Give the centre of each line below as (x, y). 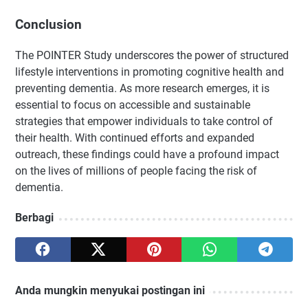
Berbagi (34, 217)
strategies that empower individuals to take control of (144, 121)
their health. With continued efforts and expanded (135, 137)
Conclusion (48, 25)
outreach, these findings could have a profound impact (147, 154)
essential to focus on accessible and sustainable (133, 104)
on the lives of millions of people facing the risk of (136, 170)
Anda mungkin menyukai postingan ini (110, 290)
